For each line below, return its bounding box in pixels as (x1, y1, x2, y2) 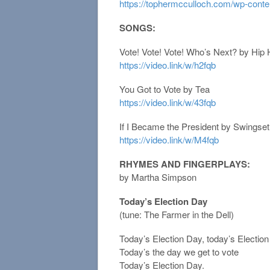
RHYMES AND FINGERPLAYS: (119, 157, 250, 171)
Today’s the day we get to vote (119, 245, 239, 259)
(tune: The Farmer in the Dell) (119, 208, 234, 221)
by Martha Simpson (119, 171, 196, 184)
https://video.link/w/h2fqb (119, 58, 216, 72)
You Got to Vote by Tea (119, 83, 210, 96)
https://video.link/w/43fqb (119, 96, 216, 109)
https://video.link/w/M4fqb (119, 133, 219, 146)
